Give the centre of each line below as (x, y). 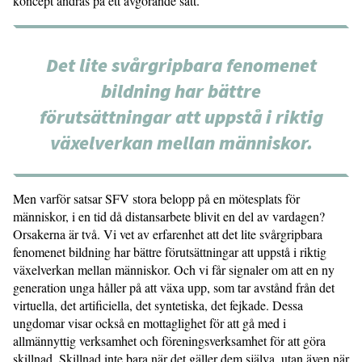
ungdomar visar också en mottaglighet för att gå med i (149, 323)
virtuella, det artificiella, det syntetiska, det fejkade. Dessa (158, 305)
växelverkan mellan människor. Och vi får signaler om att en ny (174, 270)
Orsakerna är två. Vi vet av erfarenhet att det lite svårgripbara (168, 234)
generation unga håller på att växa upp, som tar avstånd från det (174, 288)
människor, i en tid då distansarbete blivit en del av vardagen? (169, 217)
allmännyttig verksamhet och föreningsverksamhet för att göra (169, 341)
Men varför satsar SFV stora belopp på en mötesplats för (156, 199)
